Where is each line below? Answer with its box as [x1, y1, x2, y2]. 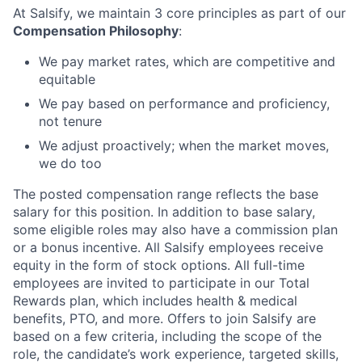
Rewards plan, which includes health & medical [13, 292, 297, 309]
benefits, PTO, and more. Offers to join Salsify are [13, 309, 316, 326]
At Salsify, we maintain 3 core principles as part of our [13, 4, 346, 21]
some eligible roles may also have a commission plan [13, 221, 338, 238]
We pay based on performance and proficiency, [39, 95, 330, 112]
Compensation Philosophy [13, 22, 179, 39]
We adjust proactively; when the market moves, [39, 137, 329, 154]
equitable [39, 70, 95, 87]
